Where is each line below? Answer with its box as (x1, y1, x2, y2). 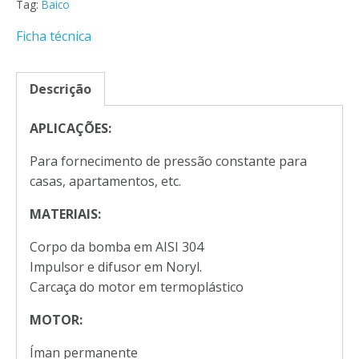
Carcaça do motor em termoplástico (30, 277, 244, 296)
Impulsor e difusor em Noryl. (30, 257, 202, 276)
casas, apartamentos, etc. (30, 171, 181, 190)
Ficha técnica (16, 26, 91, 45)
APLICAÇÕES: (30, 119, 111, 137)
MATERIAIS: (30, 204, 101, 223)
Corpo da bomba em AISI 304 (30, 237, 204, 256)
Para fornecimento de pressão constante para (30, 151, 307, 170)
